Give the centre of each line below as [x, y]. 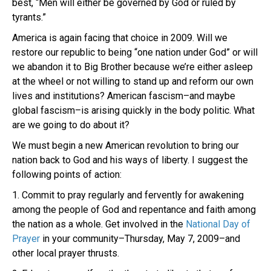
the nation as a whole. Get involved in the [99, 224]
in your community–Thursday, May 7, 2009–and [141, 238]
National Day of [218, 224]
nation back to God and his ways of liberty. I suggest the [130, 160]
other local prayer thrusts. [66, 253]
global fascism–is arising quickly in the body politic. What [133, 110]
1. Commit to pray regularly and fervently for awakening [128, 195]
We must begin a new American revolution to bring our [126, 145]
